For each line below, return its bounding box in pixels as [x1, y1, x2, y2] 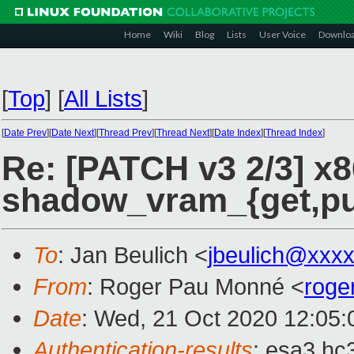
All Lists [64, 85, 142, 111]
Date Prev [4, 127, 47, 138]
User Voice [259, 28, 306, 40]
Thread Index [265, 127, 322, 138]
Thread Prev [99, 127, 152, 138]
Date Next [51, 127, 94, 138]
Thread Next [156, 127, 209, 138]
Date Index [214, 127, 261, 138]
